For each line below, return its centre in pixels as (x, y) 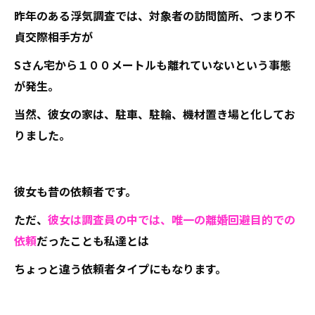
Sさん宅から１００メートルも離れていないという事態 (153, 65)
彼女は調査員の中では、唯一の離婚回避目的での (172, 219)
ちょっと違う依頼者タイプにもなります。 (120, 269)
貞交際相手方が (53, 37)
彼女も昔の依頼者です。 (75, 191)
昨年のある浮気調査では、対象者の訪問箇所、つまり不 (155, 15)
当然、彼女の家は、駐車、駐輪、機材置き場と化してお (155, 114)
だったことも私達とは (93, 240)
